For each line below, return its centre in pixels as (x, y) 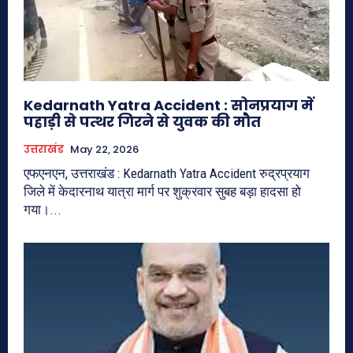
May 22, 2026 (104, 149)
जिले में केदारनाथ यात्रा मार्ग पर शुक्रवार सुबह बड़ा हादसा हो (162, 191)
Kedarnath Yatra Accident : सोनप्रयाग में (169, 105)
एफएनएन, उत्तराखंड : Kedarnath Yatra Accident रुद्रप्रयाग (167, 173)
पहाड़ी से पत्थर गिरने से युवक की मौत (142, 121)
